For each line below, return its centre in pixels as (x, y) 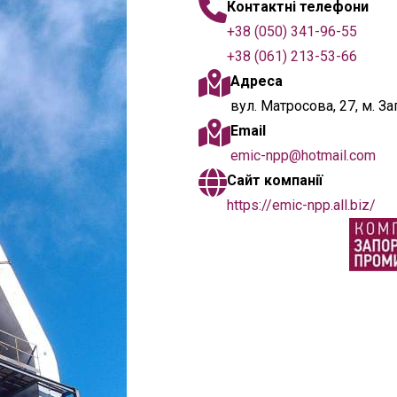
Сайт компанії (275, 181)
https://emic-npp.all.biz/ (301, 206)
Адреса (257, 82)
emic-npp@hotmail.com (303, 156)
